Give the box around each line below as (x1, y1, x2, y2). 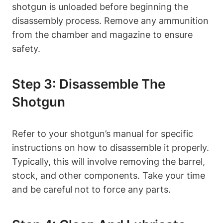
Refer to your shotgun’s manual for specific (12, 128, 193, 139)
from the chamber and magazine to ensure (12, 29, 193, 40)
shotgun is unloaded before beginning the (12, 1, 188, 12)
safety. (12, 43, 40, 54)
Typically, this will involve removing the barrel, (12, 156, 205, 167)
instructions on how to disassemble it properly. (12, 142, 209, 153)
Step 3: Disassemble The (12, 76, 165, 92)
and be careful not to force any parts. (12, 184, 171, 195)
